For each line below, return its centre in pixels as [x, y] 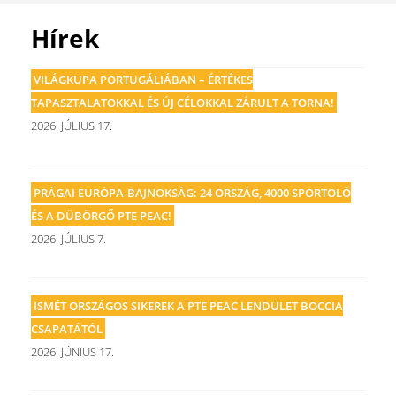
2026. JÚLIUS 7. [69, 239]
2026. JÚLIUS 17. [72, 126]
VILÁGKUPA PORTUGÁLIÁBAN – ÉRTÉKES [143, 80]
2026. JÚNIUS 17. [72, 352]
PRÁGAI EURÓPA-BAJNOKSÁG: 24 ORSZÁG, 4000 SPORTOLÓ [192, 193]
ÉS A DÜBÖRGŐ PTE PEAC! [101, 216]
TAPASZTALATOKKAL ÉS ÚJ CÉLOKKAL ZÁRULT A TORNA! [183, 103]
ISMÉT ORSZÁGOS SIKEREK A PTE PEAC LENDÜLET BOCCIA [188, 306]
